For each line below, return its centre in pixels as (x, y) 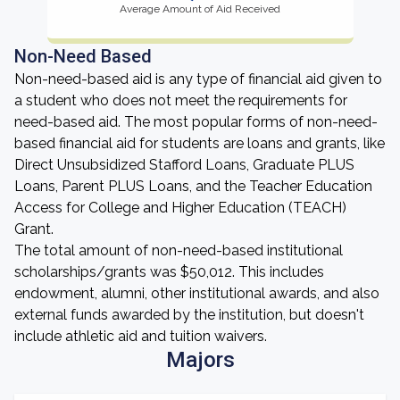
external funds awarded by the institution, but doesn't (189, 315)
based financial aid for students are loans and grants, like (200, 143)
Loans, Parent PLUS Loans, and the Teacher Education (193, 186)
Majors (200, 360)
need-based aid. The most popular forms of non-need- (196, 122)
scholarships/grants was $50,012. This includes (169, 272)
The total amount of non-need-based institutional (179, 250)
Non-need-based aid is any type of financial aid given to (198, 79)
